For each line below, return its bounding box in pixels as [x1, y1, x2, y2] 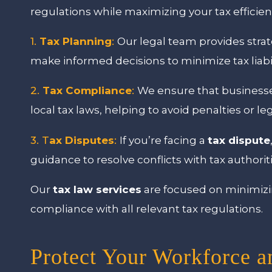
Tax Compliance [42, 84, 132, 97]
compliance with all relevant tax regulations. [30, 202, 263, 215]
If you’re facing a [120, 134, 208, 146]
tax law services [53, 183, 142, 195]
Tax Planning [39, 35, 112, 47]
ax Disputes [49, 134, 115, 146]
